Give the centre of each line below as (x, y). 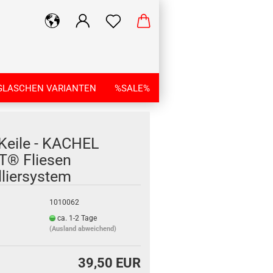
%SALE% (132, 88)
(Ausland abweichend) (83, 229)
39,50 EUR (109, 263)
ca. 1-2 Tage (77, 218)
